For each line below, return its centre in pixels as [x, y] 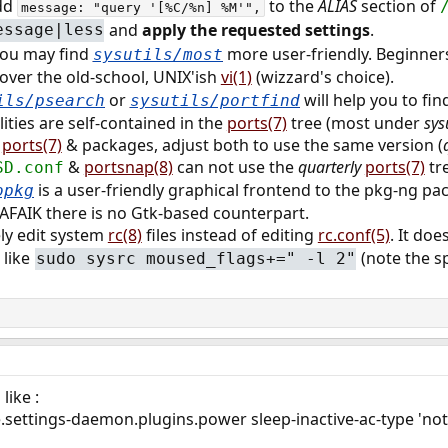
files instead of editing [229, 235]
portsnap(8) [128, 167]
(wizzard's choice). [322, 77]
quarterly [329, 167]
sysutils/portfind [214, 101]
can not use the [235, 167]
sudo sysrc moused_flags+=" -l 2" [195, 258]
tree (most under [355, 123]
